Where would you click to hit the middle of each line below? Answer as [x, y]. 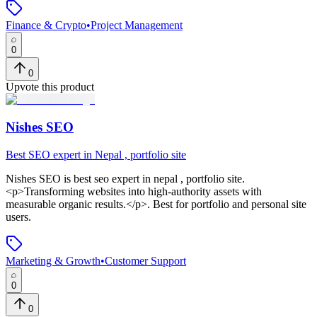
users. [18, 217]
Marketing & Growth [53, 260]
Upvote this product [50, 87]
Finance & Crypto [46, 25]
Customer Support [145, 260]
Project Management [137, 25]
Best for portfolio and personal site [228, 204]
